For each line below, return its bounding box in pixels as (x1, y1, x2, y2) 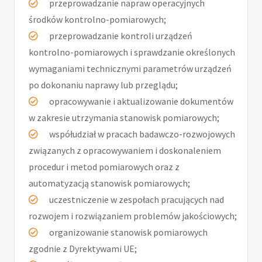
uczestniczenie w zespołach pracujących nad (47, 194, 224, 206)
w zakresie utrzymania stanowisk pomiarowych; (29, 112, 219, 124)
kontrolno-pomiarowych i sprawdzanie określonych (29, 46, 235, 58)
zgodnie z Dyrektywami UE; (29, 243, 137, 255)
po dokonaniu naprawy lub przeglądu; (29, 79, 178, 91)
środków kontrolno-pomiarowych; (29, 13, 166, 26)
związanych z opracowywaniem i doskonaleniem (29, 144, 221, 157)
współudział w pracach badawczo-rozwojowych (47, 128, 235, 140)
